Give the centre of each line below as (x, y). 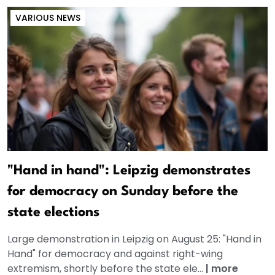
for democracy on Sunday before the (123, 191)
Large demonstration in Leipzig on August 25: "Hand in (134, 239)
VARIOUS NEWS (48, 17)
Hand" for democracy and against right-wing (115, 254)
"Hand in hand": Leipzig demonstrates (129, 170)
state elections (53, 212)
